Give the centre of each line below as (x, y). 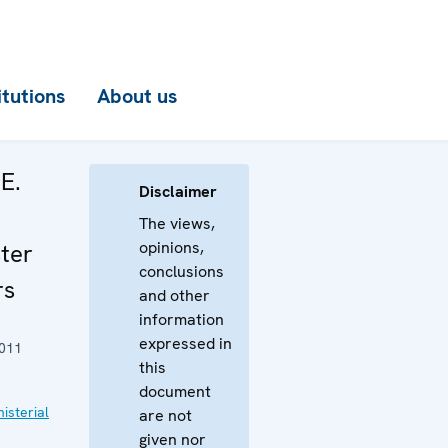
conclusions (181, 271)
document (175, 391)
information (181, 319)
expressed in (185, 343)
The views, (177, 223)
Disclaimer (178, 191)
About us (137, 96)
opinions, (171, 247)
